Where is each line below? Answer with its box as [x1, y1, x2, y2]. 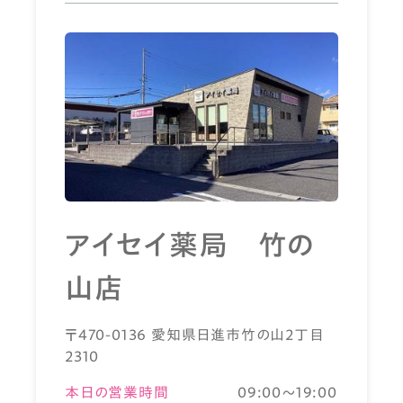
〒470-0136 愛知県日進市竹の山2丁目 [65, 327, 325, 343]
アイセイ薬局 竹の [65, 230, 317, 260]
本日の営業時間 [65, 385, 169, 400]
